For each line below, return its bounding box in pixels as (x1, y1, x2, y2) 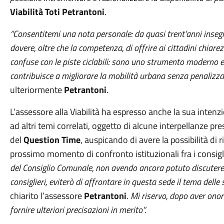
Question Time (23, 133, 80, 146)
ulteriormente (9, 83, 64, 96)
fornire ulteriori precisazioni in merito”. (9, 203, 146, 216)
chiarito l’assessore (9, 189, 84, 202)
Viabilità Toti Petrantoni (9, 5, 104, 18)
